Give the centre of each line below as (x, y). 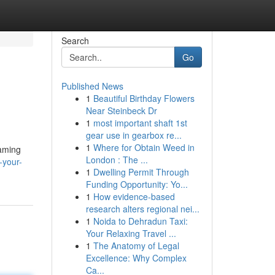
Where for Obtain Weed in (144, 147)
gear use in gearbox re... (134, 135)
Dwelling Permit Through (141, 172)
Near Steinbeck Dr (121, 110)
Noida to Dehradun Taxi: (140, 221)
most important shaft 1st (140, 123)
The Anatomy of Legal (136, 246)
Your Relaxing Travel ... (131, 233)
